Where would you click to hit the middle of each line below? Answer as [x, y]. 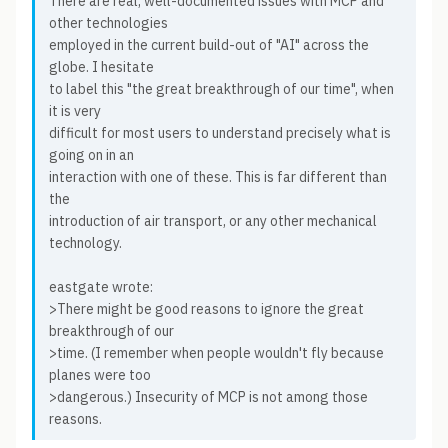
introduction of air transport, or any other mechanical [213, 221]
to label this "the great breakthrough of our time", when [221, 89]
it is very [75, 111]
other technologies [108, 23]
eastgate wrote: [101, 287]
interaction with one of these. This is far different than [218, 177]
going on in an [91, 155]
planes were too [100, 375]
